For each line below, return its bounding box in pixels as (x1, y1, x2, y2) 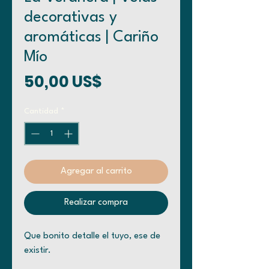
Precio (101, 70, 152, 92)
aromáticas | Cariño (24, 29, 159, 45)
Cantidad (24, 107, 58, 115)
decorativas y (24, 10, 117, 25)
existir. (24, 246, 53, 255)
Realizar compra (64, 198, 128, 207)
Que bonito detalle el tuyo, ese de (24, 232, 160, 241)
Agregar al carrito (60, 167, 132, 176)
